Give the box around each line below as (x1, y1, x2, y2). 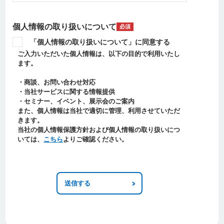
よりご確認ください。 (63, 135, 128, 143)
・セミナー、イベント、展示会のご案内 (17, 97, 134, 105)
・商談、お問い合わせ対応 (17, 78, 95, 86)
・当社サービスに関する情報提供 (17, 87, 115, 95)
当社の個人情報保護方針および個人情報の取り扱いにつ (17, 125, 180, 133)
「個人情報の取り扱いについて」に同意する (30, 37, 170, 46)
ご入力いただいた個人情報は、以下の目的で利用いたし (17, 49, 180, 57)
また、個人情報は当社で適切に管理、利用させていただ (17, 106, 180, 114)
